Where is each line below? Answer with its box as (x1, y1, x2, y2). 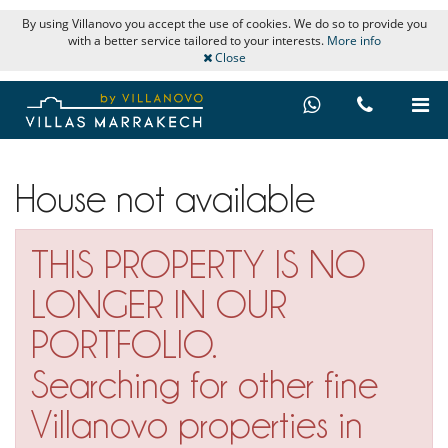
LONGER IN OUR (31, 284, 287, 324)
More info (326, 32, 381, 49)
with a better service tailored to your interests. (67, 32, 327, 49)
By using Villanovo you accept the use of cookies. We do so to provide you (21, 15, 427, 32)
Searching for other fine (31, 364, 378, 404)
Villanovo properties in (31, 404, 363, 444)
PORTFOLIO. (31, 324, 217, 364)
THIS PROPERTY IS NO (31, 244, 366, 284)
